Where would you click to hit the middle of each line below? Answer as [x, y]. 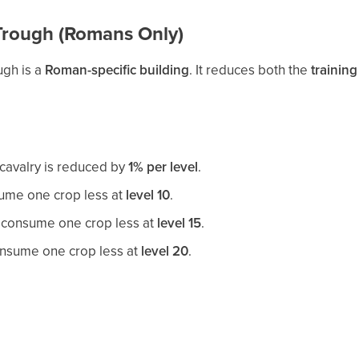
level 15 [179, 223]
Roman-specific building [117, 70]
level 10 [148, 195]
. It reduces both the [250, 70]
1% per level [163, 167]
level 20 [165, 251]
